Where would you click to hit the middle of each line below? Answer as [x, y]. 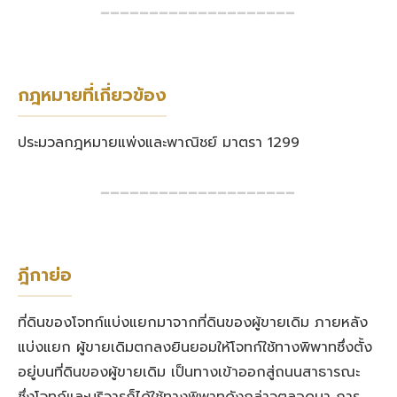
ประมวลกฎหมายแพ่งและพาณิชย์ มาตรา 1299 [159, 143]
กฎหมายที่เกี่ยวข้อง [92, 95]
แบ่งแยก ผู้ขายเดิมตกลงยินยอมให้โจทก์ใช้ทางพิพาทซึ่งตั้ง [195, 348]
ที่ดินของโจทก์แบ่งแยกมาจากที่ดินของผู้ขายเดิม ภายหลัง [193, 323]
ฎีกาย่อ [45, 275]
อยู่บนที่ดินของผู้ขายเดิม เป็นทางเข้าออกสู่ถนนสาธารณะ [189, 373]
